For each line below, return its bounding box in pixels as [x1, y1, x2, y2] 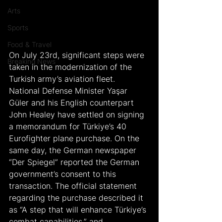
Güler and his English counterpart [9, 97, 136, 108]
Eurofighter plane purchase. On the [9, 133, 142, 143]
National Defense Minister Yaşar [9, 85, 130, 96]
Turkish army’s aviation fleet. [9, 73, 117, 84]
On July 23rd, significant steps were [9, 50, 147, 60]
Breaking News [7, 57, 55, 65]
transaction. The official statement [9, 180, 139, 191]
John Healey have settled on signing [9, 109, 147, 119]
